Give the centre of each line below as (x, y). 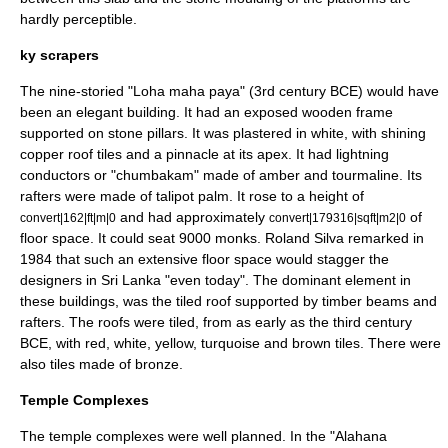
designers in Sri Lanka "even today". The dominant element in (215, 280)
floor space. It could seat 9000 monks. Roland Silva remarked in (222, 238)
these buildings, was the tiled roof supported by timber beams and (228, 301)
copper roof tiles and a (93, 154)
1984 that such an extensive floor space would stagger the (204, 259)
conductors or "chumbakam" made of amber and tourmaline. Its (221, 175)
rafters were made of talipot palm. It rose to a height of (192, 196)
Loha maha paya (186, 91)
